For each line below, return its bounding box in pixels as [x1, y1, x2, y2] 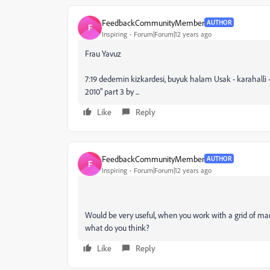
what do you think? [85, 222, 149, 233]
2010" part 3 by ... [85, 86, 139, 96]
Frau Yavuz [85, 48, 121, 58]
